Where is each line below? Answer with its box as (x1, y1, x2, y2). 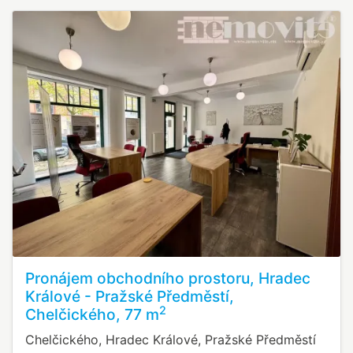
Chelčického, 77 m (25, 305, 159, 325)
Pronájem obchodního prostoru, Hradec (25, 269, 310, 288)
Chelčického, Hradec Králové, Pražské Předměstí (25, 332, 316, 348)
